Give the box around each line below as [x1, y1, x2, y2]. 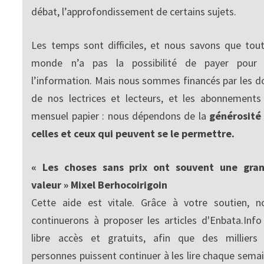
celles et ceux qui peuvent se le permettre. [31, 126, 235, 140]
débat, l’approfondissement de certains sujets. [31, 4, 237, 18]
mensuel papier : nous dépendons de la [31, 108, 210, 123]
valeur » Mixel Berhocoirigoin [31, 177, 168, 192]
